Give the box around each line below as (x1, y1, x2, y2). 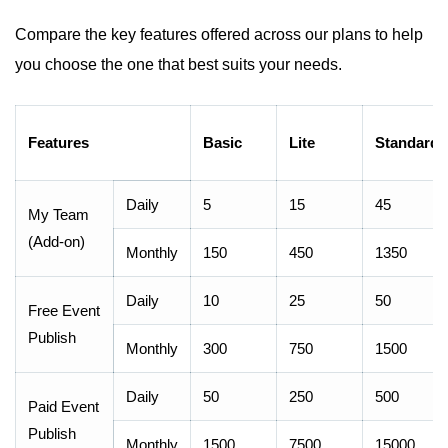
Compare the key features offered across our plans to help (15, 26, 423, 43)
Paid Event (28, 398, 99, 415)
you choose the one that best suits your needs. (15, 56, 342, 73)
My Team (28, 206, 89, 223)
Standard (375, 134, 439, 151)
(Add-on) (28, 233, 85, 250)
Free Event (28, 302, 100, 319)
